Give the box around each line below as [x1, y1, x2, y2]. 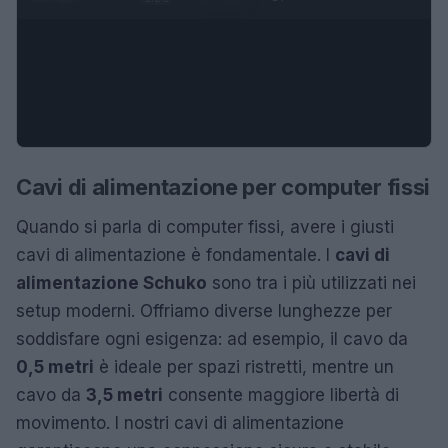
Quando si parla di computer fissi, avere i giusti [16, 216, 394, 237]
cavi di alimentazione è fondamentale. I [16, 244, 335, 265]
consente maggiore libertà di [163, 384, 399, 405]
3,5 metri [86, 384, 163, 405]
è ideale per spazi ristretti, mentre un [94, 356, 394, 377]
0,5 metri [16, 356, 94, 377]
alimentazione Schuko [16, 272, 207, 293]
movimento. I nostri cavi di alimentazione [16, 412, 344, 433]
